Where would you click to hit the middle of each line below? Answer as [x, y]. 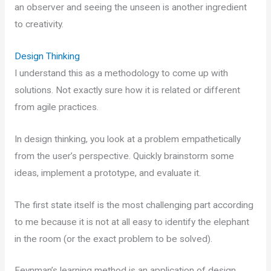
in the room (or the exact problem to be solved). [114, 239]
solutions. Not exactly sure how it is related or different [127, 90]
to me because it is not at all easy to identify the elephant [132, 222]
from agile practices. [57, 107]
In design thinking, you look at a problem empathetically [127, 139]
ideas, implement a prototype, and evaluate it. [109, 173]
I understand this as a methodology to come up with [121, 73]
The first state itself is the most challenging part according [134, 205]
